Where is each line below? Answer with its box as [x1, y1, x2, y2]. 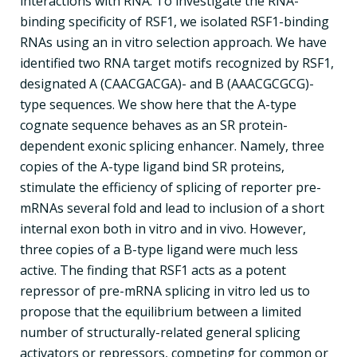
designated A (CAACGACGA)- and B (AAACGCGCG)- [20, 74, 314, 92]
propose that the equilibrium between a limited [20, 302, 301, 320]
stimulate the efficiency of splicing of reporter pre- [20, 178, 321, 196]
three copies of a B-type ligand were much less [20, 240, 298, 258]
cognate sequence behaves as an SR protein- [20, 116, 288, 134]
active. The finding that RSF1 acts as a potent [20, 261, 286, 279]
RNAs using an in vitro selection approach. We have [20, 33, 327, 51]
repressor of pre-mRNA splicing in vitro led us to [20, 281, 310, 300]
